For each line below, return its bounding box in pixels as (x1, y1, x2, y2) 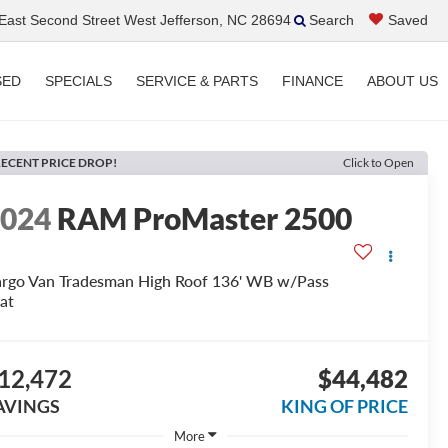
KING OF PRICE (280, 394, 408, 417)
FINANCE (282, 73, 343, 89)
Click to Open (343, 154, 414, 170)
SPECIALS (45, 73, 112, 89)
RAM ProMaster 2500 (57, 199, 353, 236)
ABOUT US (367, 73, 438, 89)
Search (309, 12, 354, 28)
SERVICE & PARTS (136, 73, 258, 89)
